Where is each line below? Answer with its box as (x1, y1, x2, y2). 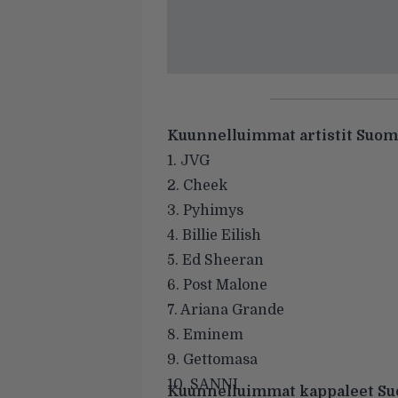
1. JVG (167, 152, 210, 169)
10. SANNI (167, 376, 238, 393)
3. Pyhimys (167, 202, 243, 219)
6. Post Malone (167, 276, 267, 293)
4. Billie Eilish (167, 227, 261, 243)
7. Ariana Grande (167, 301, 284, 318)
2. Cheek (167, 177, 227, 194)
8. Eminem (167, 326, 243, 343)
